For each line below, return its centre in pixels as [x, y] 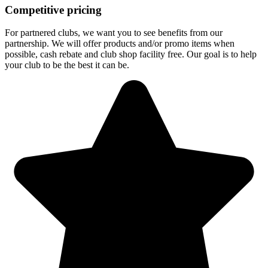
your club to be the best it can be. [67, 65]
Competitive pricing [53, 10]
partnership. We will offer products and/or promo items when [120, 44]
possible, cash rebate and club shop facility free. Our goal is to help [131, 54]
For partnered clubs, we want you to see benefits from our [114, 33]
